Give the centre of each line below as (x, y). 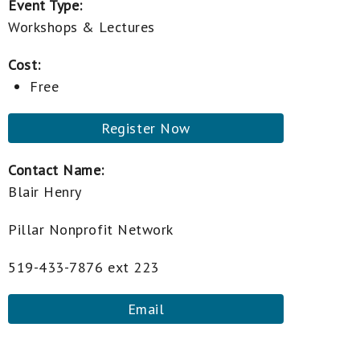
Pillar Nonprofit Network (91, 229)
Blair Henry (45, 191)
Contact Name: (57, 170)
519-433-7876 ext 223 (84, 267)
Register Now (146, 128)
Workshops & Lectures (82, 27)
